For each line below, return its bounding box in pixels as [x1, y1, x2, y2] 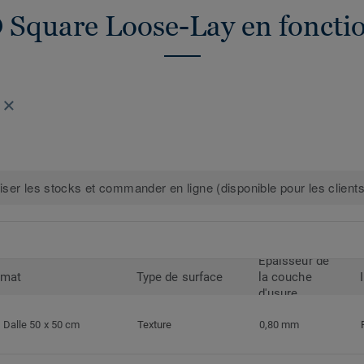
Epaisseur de [258, 253, 329, 269]
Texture [137, 318, 172, 331]
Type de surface [136, 270, 223, 285]
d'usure [258, 286, 298, 301]
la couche [258, 270, 312, 285]
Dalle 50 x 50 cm [3, 318, 80, 331]
